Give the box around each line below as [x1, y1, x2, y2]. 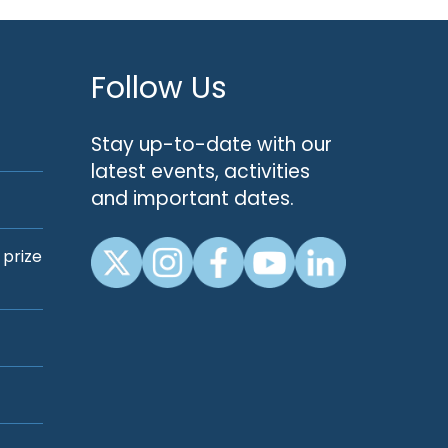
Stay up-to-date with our [91, 131, 332, 158]
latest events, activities [91, 158, 310, 185]
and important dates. [91, 185, 294, 212]
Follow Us [91, 67, 227, 109]
